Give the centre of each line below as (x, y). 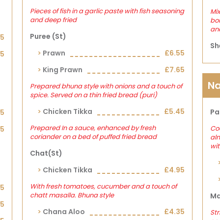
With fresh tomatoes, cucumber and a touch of (104, 186)
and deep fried (54, 20)
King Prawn (63, 70)
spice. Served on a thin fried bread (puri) (94, 95)
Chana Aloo (64, 212)
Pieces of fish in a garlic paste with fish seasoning (107, 11)
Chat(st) (46, 153)
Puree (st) (48, 36)
